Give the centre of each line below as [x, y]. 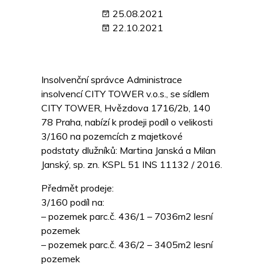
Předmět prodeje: [77, 188]
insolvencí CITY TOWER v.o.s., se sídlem [125, 94]
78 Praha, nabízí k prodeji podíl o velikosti [127, 122]
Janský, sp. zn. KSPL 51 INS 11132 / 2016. [132, 165]
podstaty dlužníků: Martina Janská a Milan [128, 151]
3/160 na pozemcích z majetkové [112, 136]
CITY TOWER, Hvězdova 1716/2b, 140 [126, 108]
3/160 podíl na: [73, 202]
